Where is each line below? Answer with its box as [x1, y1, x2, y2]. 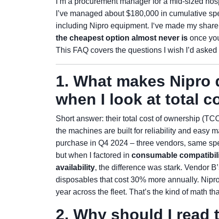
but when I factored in [56, 151, 131, 159]
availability [56, 163, 95, 172]
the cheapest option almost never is [56, 34, 188, 42]
